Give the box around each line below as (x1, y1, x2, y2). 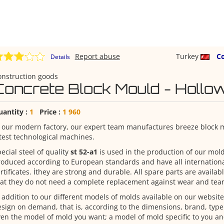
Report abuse (74, 51, 120, 61)
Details (50, 52, 70, 61)
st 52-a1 (70, 147, 97, 156)
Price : (33, 107, 62, 116)
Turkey (175, 51, 200, 61)
